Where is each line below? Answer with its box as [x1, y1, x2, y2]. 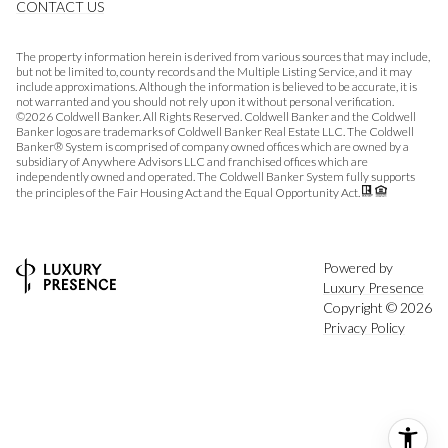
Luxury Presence [323, 279, 424, 297]
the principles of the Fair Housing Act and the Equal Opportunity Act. [16, 184, 362, 200]
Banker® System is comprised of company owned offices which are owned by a [16, 138, 409, 154]
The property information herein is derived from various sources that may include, [16, 48, 430, 64]
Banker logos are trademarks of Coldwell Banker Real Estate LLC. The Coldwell [16, 123, 414, 139]
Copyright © [323, 299, 400, 317]
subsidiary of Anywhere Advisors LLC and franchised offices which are [16, 153, 368, 169]
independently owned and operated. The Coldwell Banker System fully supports [16, 168, 415, 184]
